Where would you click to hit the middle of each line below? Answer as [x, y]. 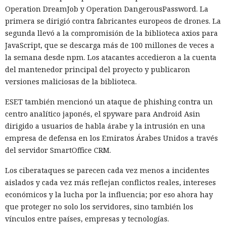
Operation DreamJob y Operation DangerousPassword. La [107, 9]
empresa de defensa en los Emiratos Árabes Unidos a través [111, 138]
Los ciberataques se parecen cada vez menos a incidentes [107, 170]
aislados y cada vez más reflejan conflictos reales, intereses [110, 182]
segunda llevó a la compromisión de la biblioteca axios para [111, 33]
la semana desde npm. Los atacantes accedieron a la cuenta [111, 57]
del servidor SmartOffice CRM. [58, 150]
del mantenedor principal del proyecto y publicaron [98, 69]
